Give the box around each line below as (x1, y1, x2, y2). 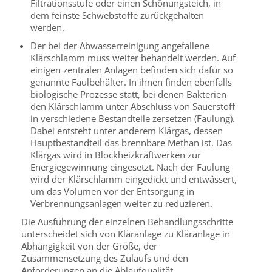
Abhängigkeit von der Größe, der (21, 240, 157, 252)
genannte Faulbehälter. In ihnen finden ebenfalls (30, 76, 232, 88)
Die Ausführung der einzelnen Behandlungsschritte (21, 216, 233, 228)
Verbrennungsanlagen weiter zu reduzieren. (30, 197, 212, 209)
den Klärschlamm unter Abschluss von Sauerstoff (30, 100, 235, 112)
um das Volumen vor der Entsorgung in (30, 185, 194, 197)
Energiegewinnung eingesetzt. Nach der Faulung (30, 161, 230, 173)
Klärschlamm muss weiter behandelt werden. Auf (30, 52, 236, 64)
